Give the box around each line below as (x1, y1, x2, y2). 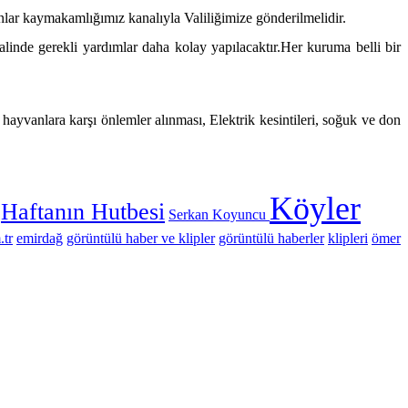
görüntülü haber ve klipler (66, 229, 215, 246)
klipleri (328, 229, 368, 246)
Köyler (270, 189, 361, 227)
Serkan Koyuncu (168, 206, 266, 222)
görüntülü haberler (219, 229, 324, 246)
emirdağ (16, 229, 63, 246)
